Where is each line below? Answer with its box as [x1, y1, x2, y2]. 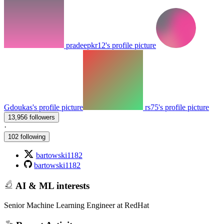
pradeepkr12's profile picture [66, 41, 156, 50]
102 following [8, 133, 45, 141]
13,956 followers [29, 113, 55, 121]
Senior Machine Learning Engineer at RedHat [4, 200, 149, 209]
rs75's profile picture [145, 103, 209, 112]
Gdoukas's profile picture [4, 103, 83, 112]
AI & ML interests [13, 180, 89, 191]
